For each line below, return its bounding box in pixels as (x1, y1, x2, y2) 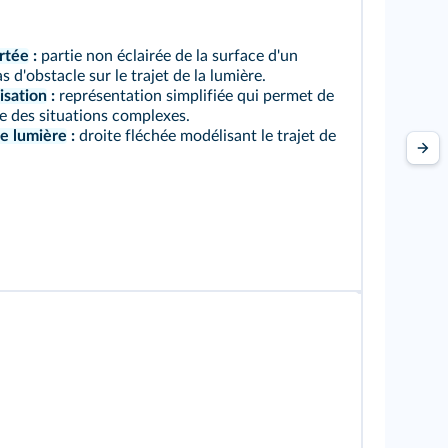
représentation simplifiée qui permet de (54, 88, 334, 104)
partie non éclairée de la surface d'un (36, 48, 298, 64)
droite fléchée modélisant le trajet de (74, 128, 336, 144)
